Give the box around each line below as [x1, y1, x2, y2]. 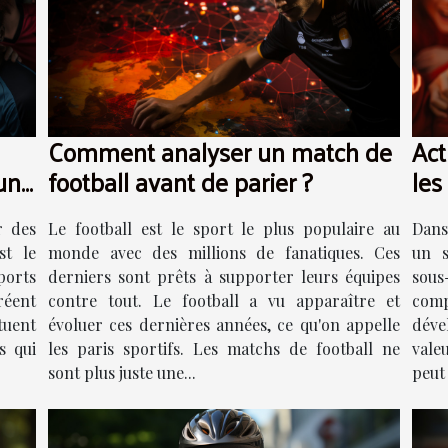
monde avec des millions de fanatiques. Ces [48, 241, 400, 263]
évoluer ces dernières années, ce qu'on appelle [48, 313, 400, 335]
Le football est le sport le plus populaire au [48, 217, 400, 239]
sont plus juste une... [48, 361, 196, 383]
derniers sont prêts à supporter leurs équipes [48, 265, 400, 287]
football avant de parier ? [48, 158, 313, 204]
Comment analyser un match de [48, 128, 392, 174]
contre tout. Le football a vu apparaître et [48, 289, 400, 311]
